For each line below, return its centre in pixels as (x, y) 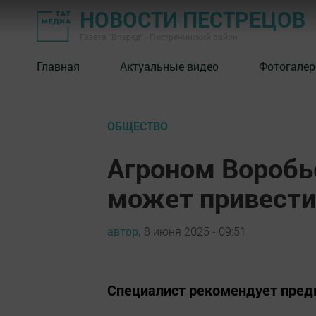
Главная (58, 66)
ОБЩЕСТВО (138, 126)
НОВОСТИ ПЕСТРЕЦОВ (193, 19)
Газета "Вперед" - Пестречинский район (159, 37)
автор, (124, 231)
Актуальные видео (169, 66)
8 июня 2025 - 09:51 (195, 231)
